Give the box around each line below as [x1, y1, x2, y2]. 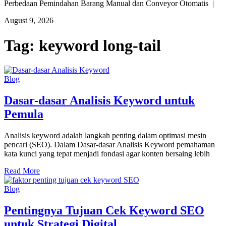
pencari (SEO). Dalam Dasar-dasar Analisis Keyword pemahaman [4, 140, 215, 149]
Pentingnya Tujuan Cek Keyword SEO [4, 203, 204, 217]
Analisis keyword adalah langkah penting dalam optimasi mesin [4, 131, 206, 140]
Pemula [4, 107, 43, 121]
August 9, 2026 [4, 16, 53, 25]
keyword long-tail [39, 36, 161, 54]
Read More [4, 166, 40, 176]
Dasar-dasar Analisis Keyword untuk [4, 94, 195, 107]
